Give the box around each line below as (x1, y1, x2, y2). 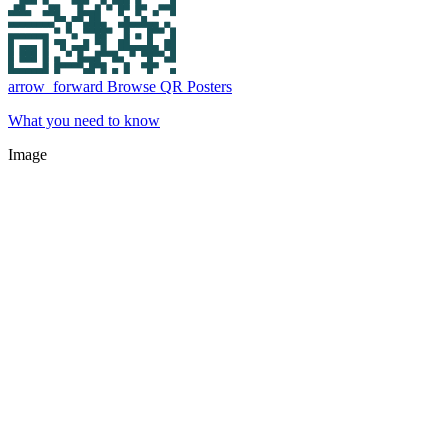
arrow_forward (8, 77, 103, 95)
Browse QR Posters (103, 77, 232, 95)
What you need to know (8, 111, 160, 129)
